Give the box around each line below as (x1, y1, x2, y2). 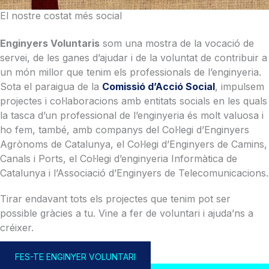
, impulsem (215, 80, 264, 92)
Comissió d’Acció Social (102, 80, 215, 92)
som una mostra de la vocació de (100, 37, 254, 49)
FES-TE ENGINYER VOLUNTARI (15, 251, 136, 262)
